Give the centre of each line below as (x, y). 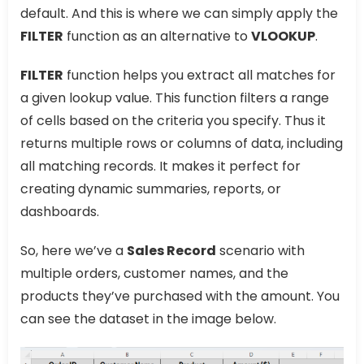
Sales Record (171, 250)
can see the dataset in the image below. (148, 318)
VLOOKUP (283, 36)
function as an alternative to (157, 36)
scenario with (260, 250)
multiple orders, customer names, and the (154, 273)
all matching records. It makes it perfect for (160, 166)
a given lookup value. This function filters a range (175, 97)
